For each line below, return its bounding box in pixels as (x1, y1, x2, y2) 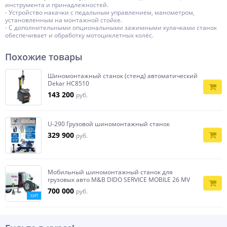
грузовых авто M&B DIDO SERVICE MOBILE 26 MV (48, 175, 190, 184)
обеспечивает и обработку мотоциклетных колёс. (5, 31, 154, 40)
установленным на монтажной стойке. (5, 16, 122, 24)
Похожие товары (5, 51, 83, 63)
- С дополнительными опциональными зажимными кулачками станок (5, 23, 217, 32)
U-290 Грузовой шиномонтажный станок (48, 120, 170, 128)
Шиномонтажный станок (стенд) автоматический (48, 71, 198, 80)
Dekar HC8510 (48, 79, 89, 88)
